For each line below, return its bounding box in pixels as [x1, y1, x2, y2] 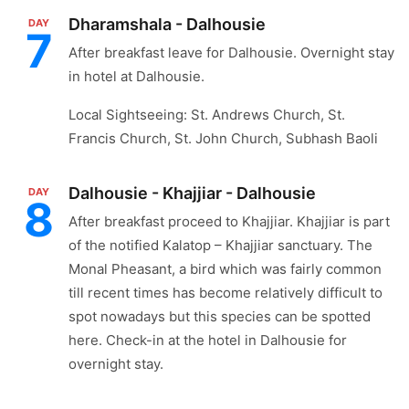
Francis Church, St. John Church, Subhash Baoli [68, 130, 378, 147]
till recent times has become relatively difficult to [68, 284, 383, 301]
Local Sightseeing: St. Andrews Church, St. [68, 106, 345, 123]
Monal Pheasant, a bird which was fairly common [68, 260, 382, 278]
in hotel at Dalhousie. [68, 68, 204, 85]
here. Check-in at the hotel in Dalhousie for [68, 331, 347, 349]
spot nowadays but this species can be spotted [68, 308, 371, 325]
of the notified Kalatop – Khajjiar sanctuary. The [68, 236, 372, 254]
